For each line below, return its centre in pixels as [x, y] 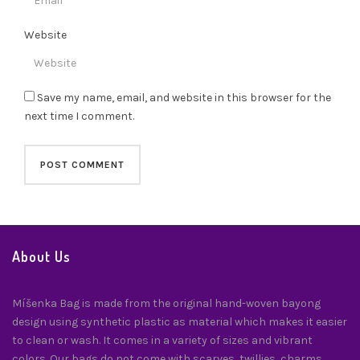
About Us [41, 256]
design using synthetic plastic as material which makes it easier [180, 321]
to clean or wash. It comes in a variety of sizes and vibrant [162, 340]
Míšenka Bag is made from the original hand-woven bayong [166, 303]
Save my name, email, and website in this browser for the [184, 97]
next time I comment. [79, 116]
